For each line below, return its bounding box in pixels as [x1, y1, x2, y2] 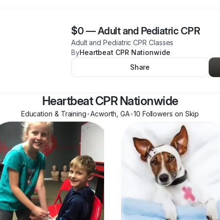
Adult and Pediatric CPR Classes [71, 38, 174, 47]
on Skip [172, 110, 199, 118]
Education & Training [21, 110, 87, 118]
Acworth [90, 110, 117, 118]
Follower [140, 110, 170, 118]
